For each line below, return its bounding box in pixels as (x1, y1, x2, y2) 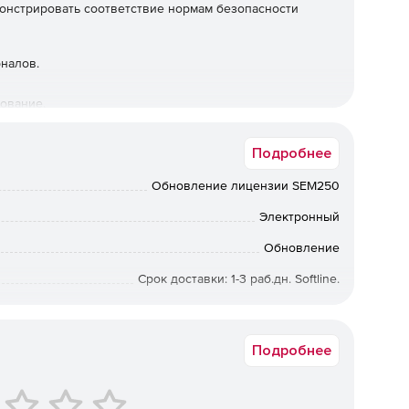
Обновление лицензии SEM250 (152, 178, 340, 193)
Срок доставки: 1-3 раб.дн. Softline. (138, 271, 340, 286)
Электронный (259, 209, 340, 224)
